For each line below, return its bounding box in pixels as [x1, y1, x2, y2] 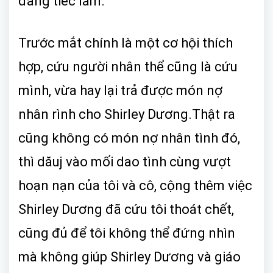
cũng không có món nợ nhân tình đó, [18, 130, 240, 146]
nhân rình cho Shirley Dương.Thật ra [18, 106, 235, 122]
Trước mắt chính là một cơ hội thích [18, 35, 233, 51]
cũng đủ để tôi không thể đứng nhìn [18, 225, 235, 241]
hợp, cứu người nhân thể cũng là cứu [18, 58, 238, 74]
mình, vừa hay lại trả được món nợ [18, 82, 222, 98]
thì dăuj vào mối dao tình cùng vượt [18, 154, 231, 169]
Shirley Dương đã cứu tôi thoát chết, [18, 201, 234, 217]
